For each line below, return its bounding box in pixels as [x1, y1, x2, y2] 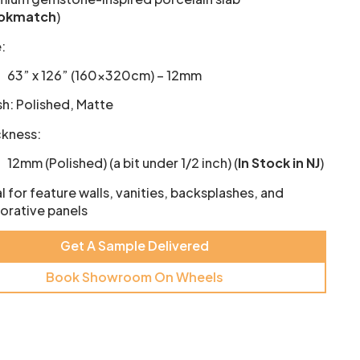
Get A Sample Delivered [60, 237, 210, 255]
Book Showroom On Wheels [46, 268, 224, 286]
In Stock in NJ [238, 154, 321, 172]
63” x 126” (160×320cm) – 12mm [7, 67, 202, 84]
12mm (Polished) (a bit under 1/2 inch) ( [7, 154, 239, 172]
